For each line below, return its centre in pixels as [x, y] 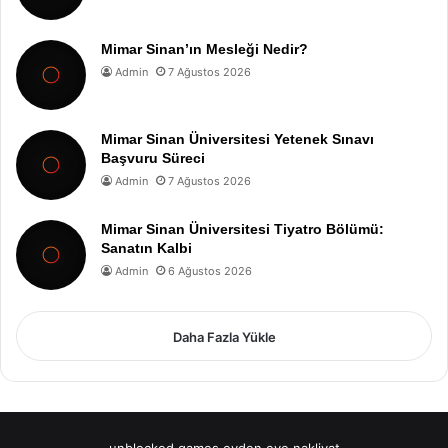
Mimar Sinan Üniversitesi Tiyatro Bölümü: [242, 229]
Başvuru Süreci [153, 158]
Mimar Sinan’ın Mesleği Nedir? [204, 49]
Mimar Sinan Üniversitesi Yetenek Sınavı [237, 139]
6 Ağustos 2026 [210, 271]
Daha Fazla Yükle [224, 337]
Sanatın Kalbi [146, 248]
